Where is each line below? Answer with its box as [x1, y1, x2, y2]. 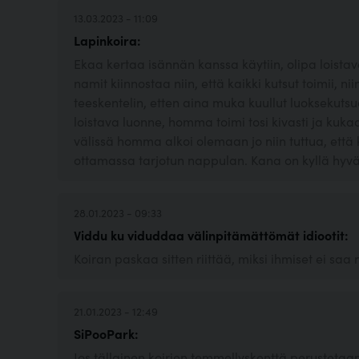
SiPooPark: [74, 325, 139, 343]
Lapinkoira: [74, 31, 141, 50]
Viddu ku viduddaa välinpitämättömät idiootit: [74, 226, 349, 244]
